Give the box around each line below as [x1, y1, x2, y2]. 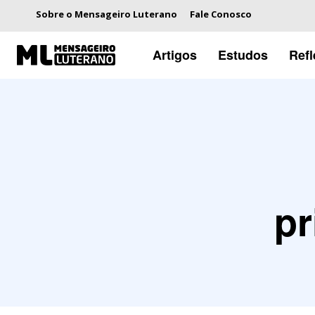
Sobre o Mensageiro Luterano [36, 8, 177, 20]
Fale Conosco [190, 8, 252, 20]
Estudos [217, 45, 268, 64]
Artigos [152, 45, 197, 64]
